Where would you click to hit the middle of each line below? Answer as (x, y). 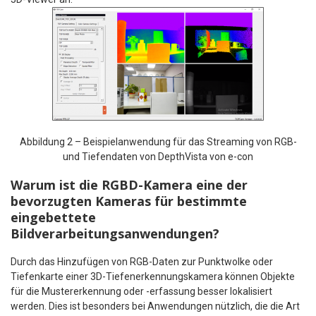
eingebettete (53, 217)
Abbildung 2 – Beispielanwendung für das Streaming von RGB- (158, 141)
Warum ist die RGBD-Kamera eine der (129, 184)
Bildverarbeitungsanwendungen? (115, 233)
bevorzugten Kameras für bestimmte (129, 201)
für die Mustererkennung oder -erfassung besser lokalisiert (141, 291)
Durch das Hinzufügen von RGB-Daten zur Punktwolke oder (142, 261)
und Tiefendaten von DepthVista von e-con (158, 156)
